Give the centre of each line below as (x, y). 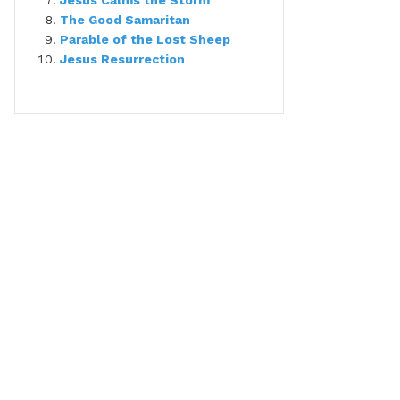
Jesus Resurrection (122, 59)
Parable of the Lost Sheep (145, 39)
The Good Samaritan (125, 20)
